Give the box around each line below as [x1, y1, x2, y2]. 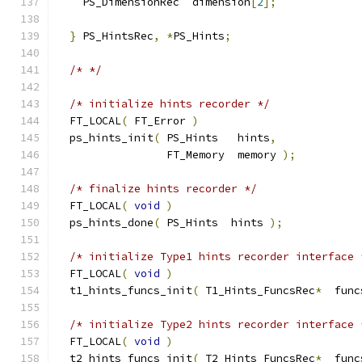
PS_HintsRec [76, 29, 154, 43]
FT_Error [128, 114, 192, 128]
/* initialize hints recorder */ [69, 97, 270, 111]
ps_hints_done [57, 216, 154, 229]
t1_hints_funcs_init [57, 284, 192, 297]
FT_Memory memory [57, 148, 283, 162]
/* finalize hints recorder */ [69, 182, 257, 196]
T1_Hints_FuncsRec [199, 284, 315, 297]
